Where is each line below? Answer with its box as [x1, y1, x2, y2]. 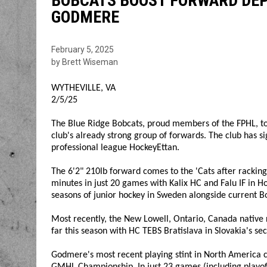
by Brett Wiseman [51, 57, 118, 67]
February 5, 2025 [51, 44, 114, 54]
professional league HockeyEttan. [51, 142, 179, 153]
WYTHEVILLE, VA [51, 83, 116, 93]
